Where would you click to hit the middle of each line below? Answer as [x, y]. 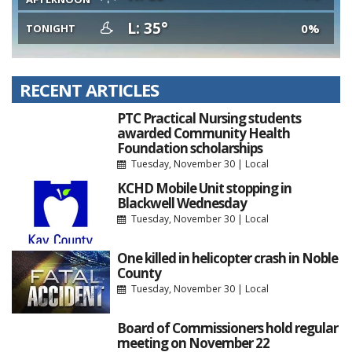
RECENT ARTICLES [89, 89]
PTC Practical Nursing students [209, 118]
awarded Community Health [203, 133]
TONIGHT [51, 29]
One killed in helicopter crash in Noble [227, 258]
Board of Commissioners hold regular [227, 328]
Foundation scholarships [189, 148]
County [139, 273]
